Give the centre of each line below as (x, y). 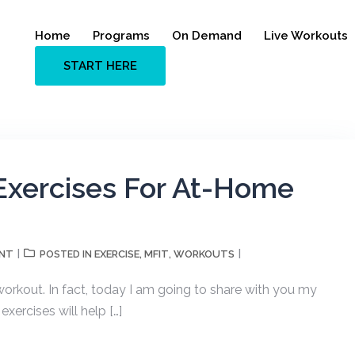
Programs (121, 35)
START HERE (100, 65)
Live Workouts (306, 35)
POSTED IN (67, 254)
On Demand (207, 35)
